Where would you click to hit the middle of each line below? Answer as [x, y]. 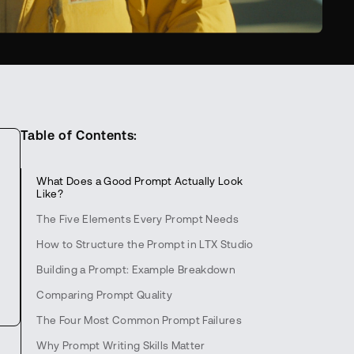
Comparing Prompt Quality [105, 294]
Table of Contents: [79, 135]
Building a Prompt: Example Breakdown [136, 269]
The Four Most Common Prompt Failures [139, 320]
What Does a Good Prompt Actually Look [140, 181]
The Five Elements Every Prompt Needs [137, 218]
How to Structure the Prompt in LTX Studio [145, 244]
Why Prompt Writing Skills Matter [121, 345]
